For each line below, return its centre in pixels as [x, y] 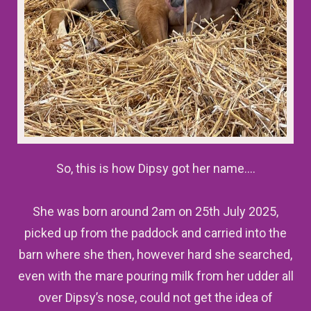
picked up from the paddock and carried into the [155, 233]
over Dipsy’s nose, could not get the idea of [155, 297]
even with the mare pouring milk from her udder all [155, 276]
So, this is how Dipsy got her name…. [155, 168]
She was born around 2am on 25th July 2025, [155, 211]
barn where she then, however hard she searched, [155, 254]
